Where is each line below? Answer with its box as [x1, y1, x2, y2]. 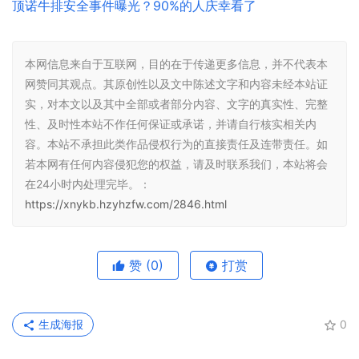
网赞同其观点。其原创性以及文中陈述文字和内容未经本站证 [25, 77, 328, 91]
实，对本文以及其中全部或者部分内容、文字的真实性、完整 [25, 97, 328, 111]
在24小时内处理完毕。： [25, 177, 151, 192]
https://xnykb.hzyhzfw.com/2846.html [25, 197, 227, 212]
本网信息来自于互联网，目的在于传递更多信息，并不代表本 [25, 57, 328, 71]
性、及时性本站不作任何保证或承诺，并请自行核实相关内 [25, 117, 317, 131]
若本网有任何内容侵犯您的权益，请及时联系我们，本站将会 [25, 157, 328, 171]
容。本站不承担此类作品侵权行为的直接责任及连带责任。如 [25, 137, 328, 151]
